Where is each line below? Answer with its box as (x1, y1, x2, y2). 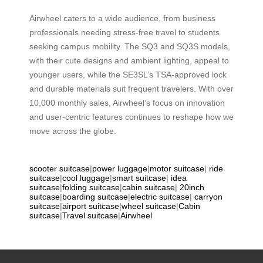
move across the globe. (29, 126, 116, 136)
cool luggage (62, 173, 110, 183)
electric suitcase (130, 192, 190, 202)
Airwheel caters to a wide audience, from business (29, 14, 215, 23)
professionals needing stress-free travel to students (29, 28, 220, 38)
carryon (194, 192, 222, 202)
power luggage (92, 164, 147, 174)
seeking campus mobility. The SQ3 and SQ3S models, (29, 42, 230, 52)
